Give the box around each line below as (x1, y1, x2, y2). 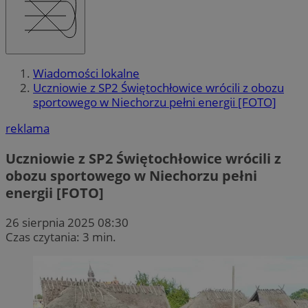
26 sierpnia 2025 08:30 (5, 214, 129, 230)
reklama (5, 120, 49, 137)
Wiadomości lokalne (33, 65, 140, 82)
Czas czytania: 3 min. (5, 228, 116, 245)
